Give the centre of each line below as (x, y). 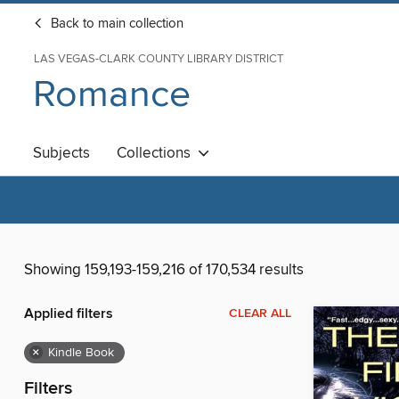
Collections (157, 153)
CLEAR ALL (260, 314)
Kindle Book (81, 353)
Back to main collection (115, 24)
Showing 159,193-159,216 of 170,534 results (164, 270)
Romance (112, 95)
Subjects (61, 153)
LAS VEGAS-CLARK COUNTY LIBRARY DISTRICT (159, 59)
